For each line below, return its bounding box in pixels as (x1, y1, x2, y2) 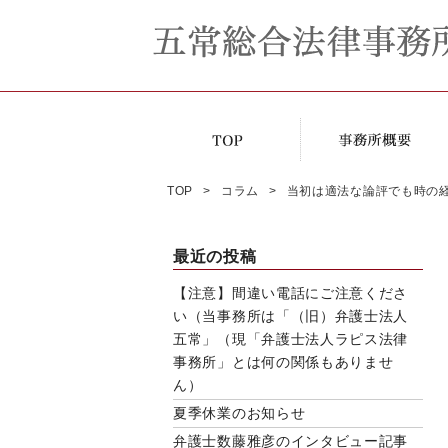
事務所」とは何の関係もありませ (173, 354, 394, 371)
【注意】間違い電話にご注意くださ (173, 285, 409, 302)
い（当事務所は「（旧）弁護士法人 (173, 308, 409, 325)
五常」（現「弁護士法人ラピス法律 (173, 331, 409, 348)
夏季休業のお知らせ (173, 405, 306, 422)
